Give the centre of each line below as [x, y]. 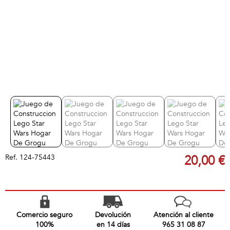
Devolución [113, 215]
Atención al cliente [184, 215]
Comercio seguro [44, 215]
